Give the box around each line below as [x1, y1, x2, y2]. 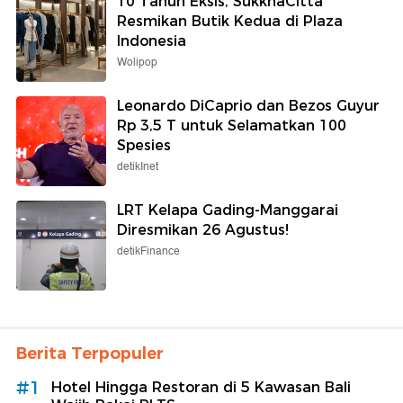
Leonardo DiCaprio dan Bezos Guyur [117, 96, 380, 114]
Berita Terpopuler [16, 343, 164, 363]
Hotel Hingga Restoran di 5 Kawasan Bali [51, 378, 351, 396]
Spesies [117, 136, 171, 154]
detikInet [117, 157, 158, 175]
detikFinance [117, 242, 180, 260]
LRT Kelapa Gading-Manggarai [117, 201, 338, 219]
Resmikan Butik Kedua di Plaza [117, 12, 343, 30]
